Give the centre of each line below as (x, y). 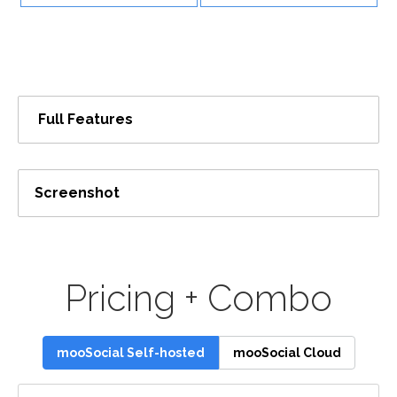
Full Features (86, 119)
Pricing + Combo (198, 298)
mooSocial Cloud (287, 352)
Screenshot (77, 192)
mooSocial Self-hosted (130, 352)
